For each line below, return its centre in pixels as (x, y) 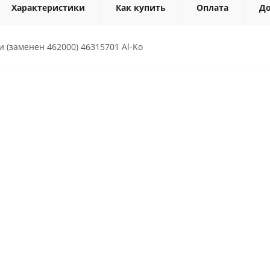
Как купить (141, 8)
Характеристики (48, 8)
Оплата (212, 8)
